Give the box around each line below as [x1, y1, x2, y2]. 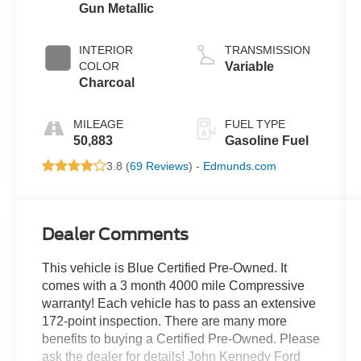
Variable [224, 60, 274, 74]
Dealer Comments [42, 225, 189, 245]
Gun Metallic [79, 2, 155, 16]
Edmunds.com [203, 160, 277, 173]
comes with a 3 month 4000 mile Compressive [42, 279, 305, 293]
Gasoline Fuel [224, 134, 309, 148]
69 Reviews [130, 160, 189, 173]
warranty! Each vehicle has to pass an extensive [42, 297, 317, 311]
